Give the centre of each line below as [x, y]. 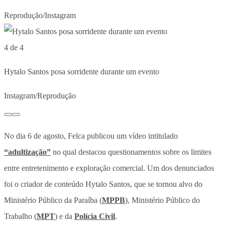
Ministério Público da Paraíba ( [53, 200]
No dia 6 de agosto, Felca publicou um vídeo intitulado [91, 136]
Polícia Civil [95, 216]
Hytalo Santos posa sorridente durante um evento [82, 71]
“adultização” [27, 152]
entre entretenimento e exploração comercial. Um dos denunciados [109, 168]
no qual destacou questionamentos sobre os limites [131, 152]
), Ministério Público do [162, 200]
